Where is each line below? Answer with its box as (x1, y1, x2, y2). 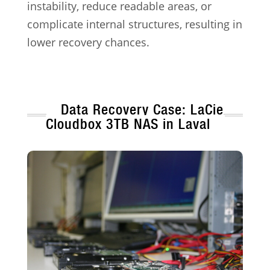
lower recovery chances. (27, 35, 149, 50)
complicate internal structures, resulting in (27, 17, 242, 32)
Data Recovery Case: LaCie (61, 101, 224, 119)
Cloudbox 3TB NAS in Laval (45, 115, 210, 133)
